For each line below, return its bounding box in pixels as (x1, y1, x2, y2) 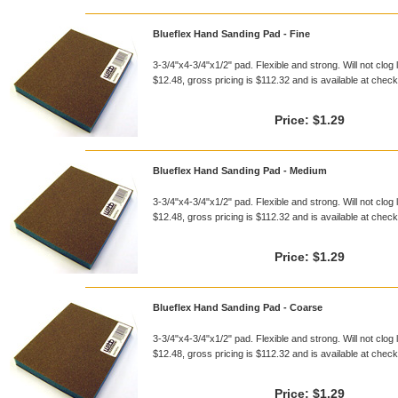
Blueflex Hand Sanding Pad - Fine (153, 28, 310, 39)
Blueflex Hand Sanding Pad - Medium (153, 165, 327, 176)
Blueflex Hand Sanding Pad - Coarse (153, 302, 322, 313)
